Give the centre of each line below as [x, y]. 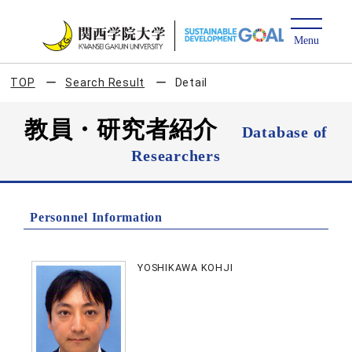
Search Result [105, 82]
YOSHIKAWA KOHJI [185, 268]
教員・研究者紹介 [133, 129]
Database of [285, 132]
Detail [191, 82]
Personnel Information [96, 217]
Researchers [176, 156]
